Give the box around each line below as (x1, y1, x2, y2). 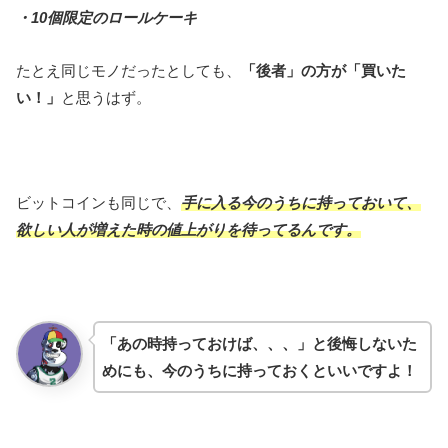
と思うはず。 (61, 88, 151, 106)
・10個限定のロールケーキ (16, 9, 197, 27)
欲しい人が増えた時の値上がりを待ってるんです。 (16, 220, 361, 238)
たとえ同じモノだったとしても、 (16, 61, 241, 79)
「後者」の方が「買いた (241, 61, 406, 79)
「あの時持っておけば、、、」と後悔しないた (101, 334, 417, 352)
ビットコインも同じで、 (16, 193, 181, 211)
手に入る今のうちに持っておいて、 (181, 193, 421, 211)
